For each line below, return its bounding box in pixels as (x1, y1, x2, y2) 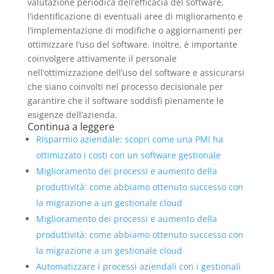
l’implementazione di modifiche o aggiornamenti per (27, 24, 242, 36)
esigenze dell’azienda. (27, 108, 117, 120)
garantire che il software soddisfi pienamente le (27, 94, 224, 106)
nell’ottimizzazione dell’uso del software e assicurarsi (27, 66, 245, 78)
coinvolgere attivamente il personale (27, 52, 177, 64)
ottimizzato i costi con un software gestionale (35, 149, 221, 161)
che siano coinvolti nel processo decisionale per (27, 80, 223, 92)
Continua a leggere (27, 119, 114, 133)
